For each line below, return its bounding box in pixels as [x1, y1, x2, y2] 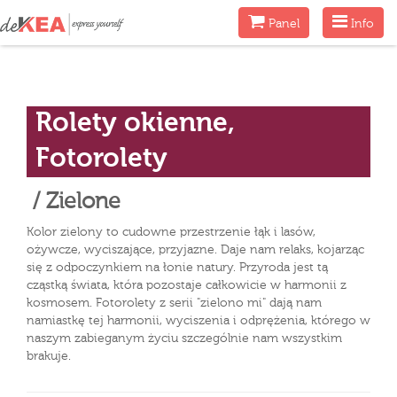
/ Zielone [27, 191, 121, 214]
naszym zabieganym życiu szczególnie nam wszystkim [27, 332, 342, 345]
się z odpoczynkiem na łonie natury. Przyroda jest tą [27, 261, 328, 274]
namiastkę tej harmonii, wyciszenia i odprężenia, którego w [27, 315, 370, 327]
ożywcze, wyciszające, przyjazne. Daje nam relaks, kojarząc [27, 244, 364, 256]
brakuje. [27, 350, 71, 362]
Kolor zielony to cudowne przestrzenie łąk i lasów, [27, 226, 315, 238]
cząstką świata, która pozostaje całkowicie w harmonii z [27, 279, 346, 292]
